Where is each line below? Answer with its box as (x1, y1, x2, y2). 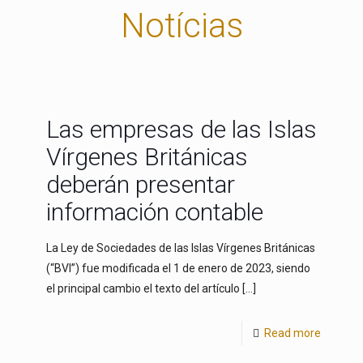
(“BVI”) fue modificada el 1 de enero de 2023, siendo (45, 262, 310, 275)
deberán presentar (45, 170, 235, 199)
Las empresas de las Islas (45, 115, 317, 143)
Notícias (120, 6, 243, 45)
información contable (45, 198, 263, 226)
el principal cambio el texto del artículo (45, 282, 240, 295)
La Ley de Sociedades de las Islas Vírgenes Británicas (45, 241, 315, 254)
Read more (264, 327, 322, 340)
